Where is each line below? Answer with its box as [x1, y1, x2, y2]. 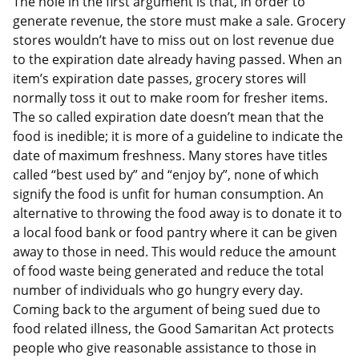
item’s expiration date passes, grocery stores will [13, 70, 306, 88]
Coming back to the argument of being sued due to [13, 301, 321, 319]
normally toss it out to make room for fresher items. [13, 89, 328, 107]
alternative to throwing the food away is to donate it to [13, 204, 342, 223]
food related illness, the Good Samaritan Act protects [13, 320, 334, 338]
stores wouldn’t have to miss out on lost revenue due [13, 31, 334, 50]
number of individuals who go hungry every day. [13, 281, 303, 300]
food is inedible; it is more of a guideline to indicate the [13, 127, 343, 146]
